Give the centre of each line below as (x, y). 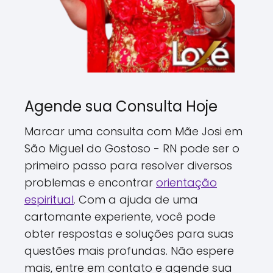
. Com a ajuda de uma (136, 199)
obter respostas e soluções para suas (129, 233)
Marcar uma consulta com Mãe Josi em (133, 131)
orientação (186, 182)
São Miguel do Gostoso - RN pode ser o (132, 148)
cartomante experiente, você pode (120, 216)
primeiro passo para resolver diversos (128, 165)
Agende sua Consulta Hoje (121, 106)
